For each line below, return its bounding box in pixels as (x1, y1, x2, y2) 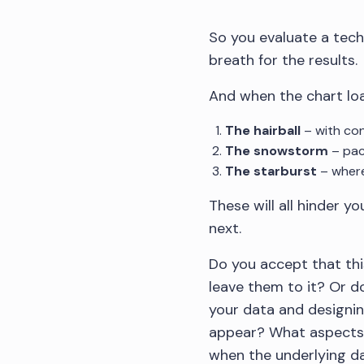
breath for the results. (209, 50, 358, 70)
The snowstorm (225, 141, 329, 159)
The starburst (225, 162, 318, 180)
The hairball (225, 121, 301, 139)
